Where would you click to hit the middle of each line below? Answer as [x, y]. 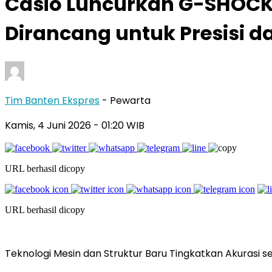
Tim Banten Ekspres [52, 100]
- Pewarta [126, 100]
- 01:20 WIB [119, 125]
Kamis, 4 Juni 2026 [49, 125]
